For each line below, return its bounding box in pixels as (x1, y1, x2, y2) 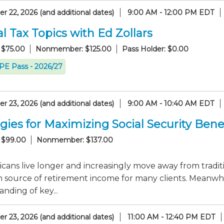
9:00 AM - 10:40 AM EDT (127, 99, 214, 108)
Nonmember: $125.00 (35, 44, 111, 53)
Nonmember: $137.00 (36, 135, 113, 144)
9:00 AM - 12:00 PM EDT (127, 8, 214, 17)
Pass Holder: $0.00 (122, 44, 188, 53)
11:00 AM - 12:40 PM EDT (127, 212, 215, 221)
